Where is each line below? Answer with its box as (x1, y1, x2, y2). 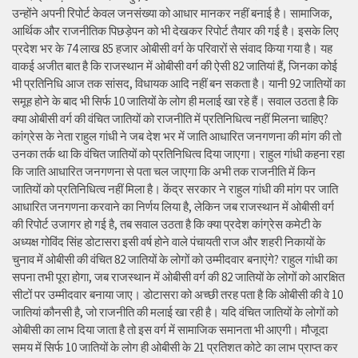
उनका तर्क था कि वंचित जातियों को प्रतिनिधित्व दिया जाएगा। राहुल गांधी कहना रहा (12, 146, 344, 162)
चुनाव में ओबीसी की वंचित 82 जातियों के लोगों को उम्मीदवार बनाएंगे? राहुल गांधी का (12, 252, 337, 268)
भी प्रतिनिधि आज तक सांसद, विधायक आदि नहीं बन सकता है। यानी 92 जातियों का (12, 76, 345, 92)
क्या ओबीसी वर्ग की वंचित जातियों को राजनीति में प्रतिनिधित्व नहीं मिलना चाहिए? (12, 111, 328, 127)
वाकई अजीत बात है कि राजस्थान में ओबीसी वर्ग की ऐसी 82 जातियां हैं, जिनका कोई (12, 58, 337, 74)
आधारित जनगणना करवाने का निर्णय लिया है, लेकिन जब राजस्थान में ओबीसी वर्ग (12, 199, 334, 215)
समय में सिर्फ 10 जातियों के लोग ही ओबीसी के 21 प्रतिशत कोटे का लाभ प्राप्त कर (12, 340, 338, 356)
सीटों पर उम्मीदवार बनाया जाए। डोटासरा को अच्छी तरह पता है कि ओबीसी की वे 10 (12, 287, 343, 303)
